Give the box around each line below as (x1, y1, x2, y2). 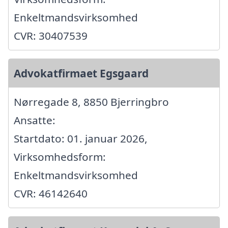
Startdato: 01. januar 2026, (14, 131, 148, 146)
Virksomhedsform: (14, 149, 106, 164)
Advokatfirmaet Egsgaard (14, 66, 149, 80)
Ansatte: (14, 112, 55, 127)
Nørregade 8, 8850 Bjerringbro (14, 94, 169, 109)
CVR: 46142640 (14, 186, 88, 201)
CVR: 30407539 (14, 28, 88, 43)
